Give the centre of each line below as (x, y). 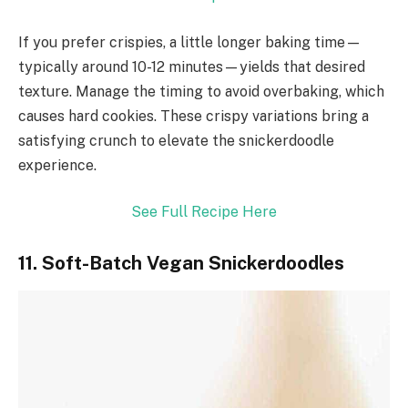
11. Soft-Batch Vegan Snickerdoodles (181, 264)
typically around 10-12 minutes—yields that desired (192, 66)
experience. (57, 165)
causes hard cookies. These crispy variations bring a (194, 116)
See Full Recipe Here (204, 212)
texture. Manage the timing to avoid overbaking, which (201, 91)
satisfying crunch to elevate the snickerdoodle (176, 140)
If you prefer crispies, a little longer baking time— (190, 42)
